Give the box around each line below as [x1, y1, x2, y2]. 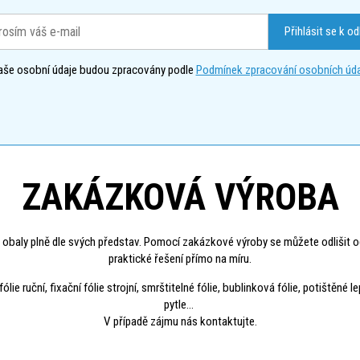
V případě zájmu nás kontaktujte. [103, 314, 257, 329]
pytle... [164, 297, 196, 313]
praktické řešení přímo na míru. [108, 252, 252, 267]
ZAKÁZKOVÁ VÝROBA [21, 176, 339, 219]
